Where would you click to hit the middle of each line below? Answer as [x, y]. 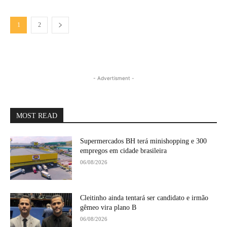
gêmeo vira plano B [108, 207]
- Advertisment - [113, 78]
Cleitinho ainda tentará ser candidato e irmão [144, 198]
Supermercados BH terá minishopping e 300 [144, 141]
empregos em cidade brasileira [124, 151]
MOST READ [37, 116]
